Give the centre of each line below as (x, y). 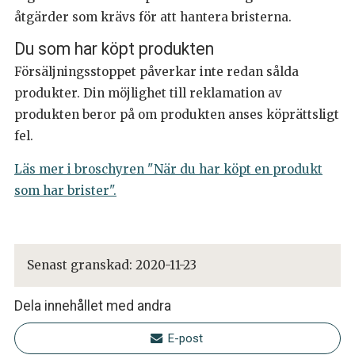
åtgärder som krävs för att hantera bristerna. (153, 17)
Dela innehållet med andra (93, 305)
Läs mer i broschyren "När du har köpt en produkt (168, 169)
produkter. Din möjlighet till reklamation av (148, 93)
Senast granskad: (81, 265)
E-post (185, 338)
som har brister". (65, 190)
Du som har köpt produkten (114, 48)
